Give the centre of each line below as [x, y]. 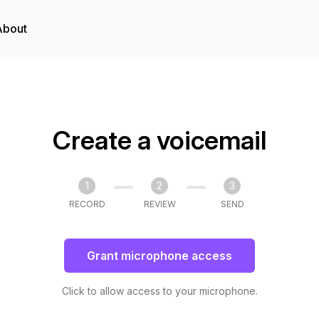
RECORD [87, 204]
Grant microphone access [159, 256]
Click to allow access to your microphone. [159, 291]
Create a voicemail [159, 140]
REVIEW [159, 204]
